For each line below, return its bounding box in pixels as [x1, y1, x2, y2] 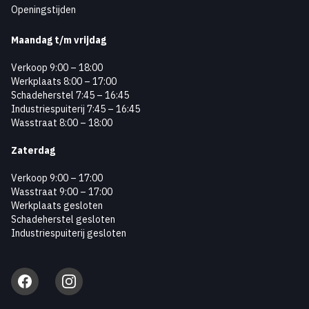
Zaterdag [11, 144, 55, 157]
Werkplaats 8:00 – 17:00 [11, 75, 117, 88]
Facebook [16, 273, 57, 286]
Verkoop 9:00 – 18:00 [11, 61, 103, 74]
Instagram [60, 273, 106, 286]
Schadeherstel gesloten [11, 213, 115, 226]
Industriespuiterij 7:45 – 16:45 [11, 103, 140, 115]
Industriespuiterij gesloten [11, 227, 126, 239]
